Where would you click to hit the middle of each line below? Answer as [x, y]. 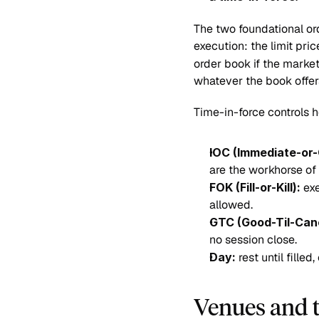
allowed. [231, 205]
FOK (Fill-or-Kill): [255, 187]
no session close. [253, 240]
